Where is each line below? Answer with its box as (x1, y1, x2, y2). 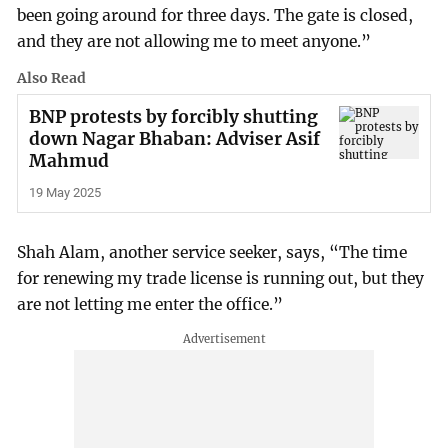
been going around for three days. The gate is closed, (17, 6, 414, 26)
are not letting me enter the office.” (17, 295, 284, 315)
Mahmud (28, 149, 109, 172)
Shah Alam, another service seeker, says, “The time (17, 243, 408, 263)
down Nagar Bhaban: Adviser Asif (28, 127, 320, 150)
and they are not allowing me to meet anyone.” (17, 32, 372, 52)
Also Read (17, 69, 87, 88)
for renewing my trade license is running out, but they (17, 269, 425, 289)
